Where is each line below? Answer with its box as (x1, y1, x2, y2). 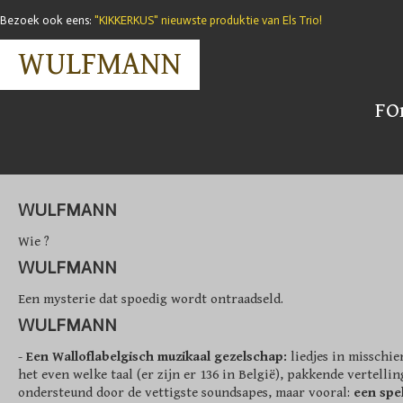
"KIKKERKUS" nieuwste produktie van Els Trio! (94, 13, 322, 27)
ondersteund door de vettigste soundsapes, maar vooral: (18, 385, 354, 400)
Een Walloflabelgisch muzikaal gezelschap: (26, 349, 287, 364)
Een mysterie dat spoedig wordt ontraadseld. (18, 291, 283, 307)
